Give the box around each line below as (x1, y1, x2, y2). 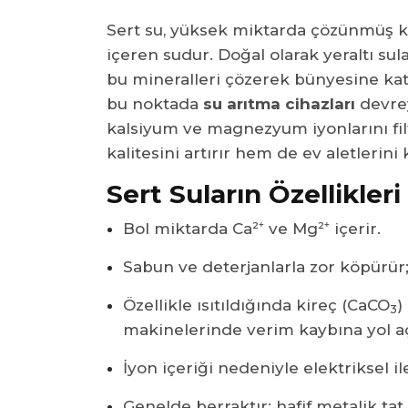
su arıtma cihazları (203, 94, 355, 113)
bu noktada (107, 94, 203, 113)
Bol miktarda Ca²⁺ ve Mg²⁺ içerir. (123, 219, 381, 238)
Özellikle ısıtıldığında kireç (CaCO (123, 295, 390, 314)
